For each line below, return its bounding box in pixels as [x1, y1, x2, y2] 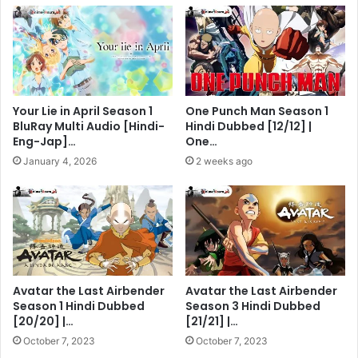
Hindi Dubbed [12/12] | [185, 117, 312, 134]
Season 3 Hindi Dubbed [185, 297, 320, 314]
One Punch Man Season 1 [185, 102, 328, 119]
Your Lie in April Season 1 [13, 102, 153, 119]
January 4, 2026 [23, 154, 97, 167]
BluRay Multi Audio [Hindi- [13, 117, 165, 134]
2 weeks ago [196, 154, 253, 167]
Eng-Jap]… [13, 133, 76, 149]
